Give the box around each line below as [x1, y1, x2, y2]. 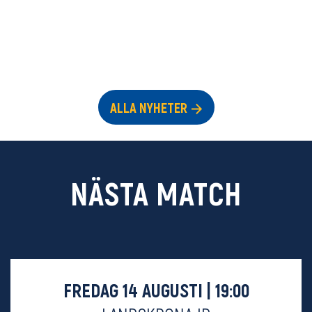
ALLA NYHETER [109, 99, 187, 116]
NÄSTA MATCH [70, 174, 242, 212]
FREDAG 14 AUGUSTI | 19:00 [63, 279, 249, 302]
